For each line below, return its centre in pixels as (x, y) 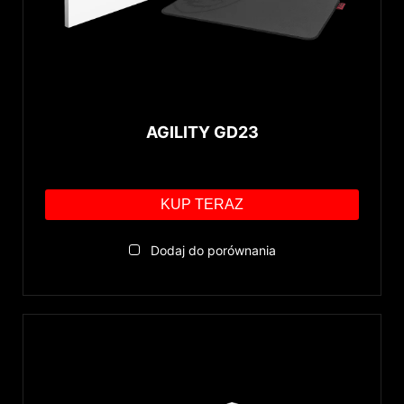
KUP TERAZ (202, 204)
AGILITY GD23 (202, 132)
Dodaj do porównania (213, 250)
